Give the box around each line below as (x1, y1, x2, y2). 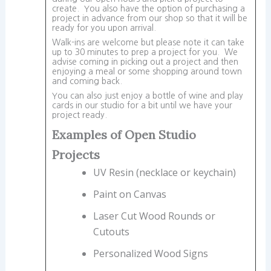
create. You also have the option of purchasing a (51, 4, 245, 13)
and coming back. (51, 77, 127, 85)
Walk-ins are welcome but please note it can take (51, 38, 244, 47)
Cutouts (93, 225, 129, 238)
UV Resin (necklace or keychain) (93, 166, 238, 179)
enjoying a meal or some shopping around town (51, 67, 242, 76)
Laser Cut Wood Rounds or (93, 209, 215, 223)
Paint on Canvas (93, 188, 166, 201)
